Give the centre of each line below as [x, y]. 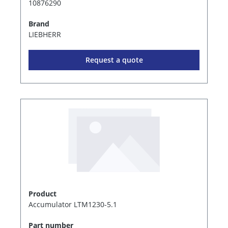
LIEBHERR [45, 34]
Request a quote [114, 60]
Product [42, 193]
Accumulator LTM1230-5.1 [73, 204]
